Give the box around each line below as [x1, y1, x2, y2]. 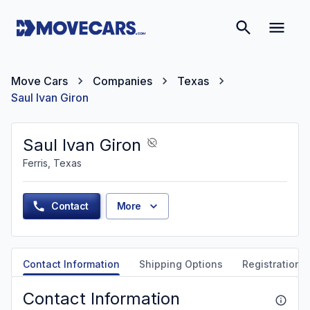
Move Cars [11, 74, 68, 88]
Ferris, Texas [23, 157, 82, 169]
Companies [93, 74, 152, 88]
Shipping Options [139, 258, 223, 270]
